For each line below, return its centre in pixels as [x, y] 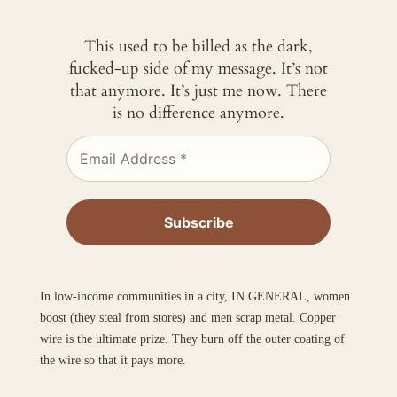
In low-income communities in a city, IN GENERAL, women [195, 296]
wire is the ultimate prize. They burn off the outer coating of [192, 338]
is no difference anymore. [198, 113]
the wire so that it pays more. [113, 359]
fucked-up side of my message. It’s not [198, 69]
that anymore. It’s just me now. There [198, 91]
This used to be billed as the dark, [198, 47]
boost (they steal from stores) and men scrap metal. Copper [187, 317]
